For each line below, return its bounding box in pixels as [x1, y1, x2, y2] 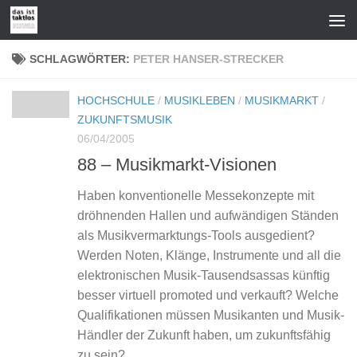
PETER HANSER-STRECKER [133, 53, 284, 65]
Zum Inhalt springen [22, 15, 143, 29]
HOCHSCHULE [77, 94, 155, 107]
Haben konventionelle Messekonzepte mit [77, 189, 314, 203]
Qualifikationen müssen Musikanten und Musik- [77, 308, 344, 323]
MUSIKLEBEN [164, 94, 235, 107]
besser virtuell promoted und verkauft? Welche [77, 288, 339, 303]
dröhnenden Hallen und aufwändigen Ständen [77, 209, 339, 223]
